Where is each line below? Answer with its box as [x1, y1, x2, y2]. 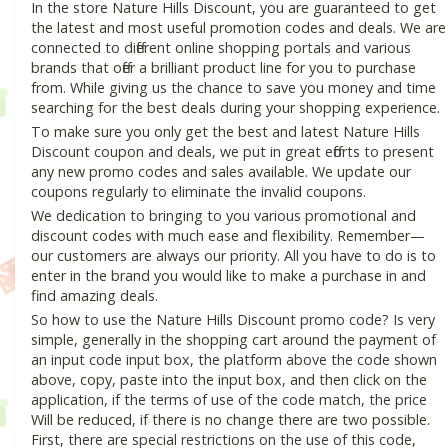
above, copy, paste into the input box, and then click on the [31, 369, 427, 389]
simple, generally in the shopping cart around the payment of [31, 329, 436, 349]
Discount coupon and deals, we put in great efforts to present [31, 141, 434, 161]
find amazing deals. [31, 285, 158, 305]
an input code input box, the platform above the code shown [31, 349, 437, 369]
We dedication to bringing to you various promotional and [31, 205, 416, 225]
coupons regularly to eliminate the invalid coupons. [31, 181, 366, 201]
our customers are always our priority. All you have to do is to [31, 245, 436, 265]
